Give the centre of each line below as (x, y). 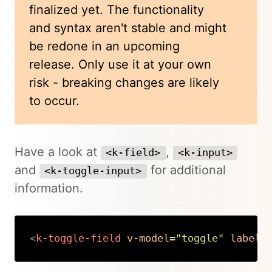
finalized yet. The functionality (117, 10)
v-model (148, 238)
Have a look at (58, 152)
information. (49, 188)
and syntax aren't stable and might (128, 28)
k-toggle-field (78, 238)
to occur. (54, 101)
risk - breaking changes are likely (124, 83)
